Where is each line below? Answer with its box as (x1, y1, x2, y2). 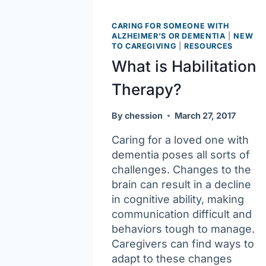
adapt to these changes (112, 252, 232, 265)
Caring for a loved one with (112, 133, 249, 146)
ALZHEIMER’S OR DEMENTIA (112, 31, 226, 40)
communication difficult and (112, 207, 252, 220)
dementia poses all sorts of (112, 148, 250, 161)
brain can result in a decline (112, 178, 251, 191)
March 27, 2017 (175, 110, 236, 121)
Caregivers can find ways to (112, 237, 254, 250)
